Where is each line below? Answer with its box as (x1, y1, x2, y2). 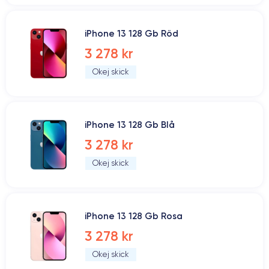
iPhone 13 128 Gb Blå (85, 119, 175, 130)
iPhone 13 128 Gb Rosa (85, 210, 183, 222)
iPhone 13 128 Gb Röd (85, 28, 178, 39)
